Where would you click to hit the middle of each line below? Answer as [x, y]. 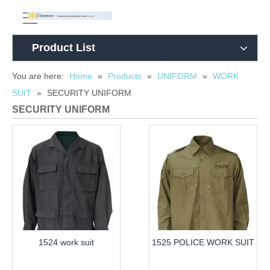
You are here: [38, 76]
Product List [64, 48]
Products [125, 76]
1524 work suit [66, 242]
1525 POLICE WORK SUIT [203, 242]
